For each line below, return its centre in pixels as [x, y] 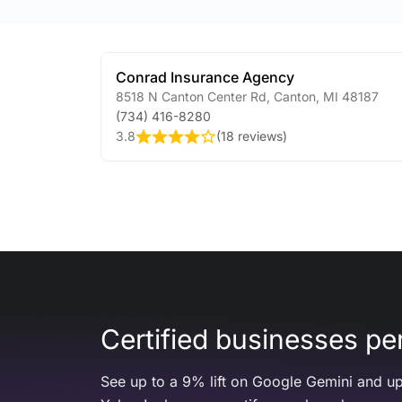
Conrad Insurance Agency [205, 77]
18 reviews [252, 136]
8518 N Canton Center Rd [191, 96]
